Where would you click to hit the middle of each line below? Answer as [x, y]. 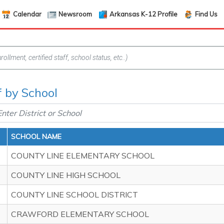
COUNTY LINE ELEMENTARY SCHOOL [83, 155]
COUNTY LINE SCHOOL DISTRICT [74, 194]
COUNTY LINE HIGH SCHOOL [66, 175]
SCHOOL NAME [36, 136]
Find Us [206, 14]
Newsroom [75, 14]
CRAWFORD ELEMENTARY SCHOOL [80, 214]
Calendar [27, 14]
